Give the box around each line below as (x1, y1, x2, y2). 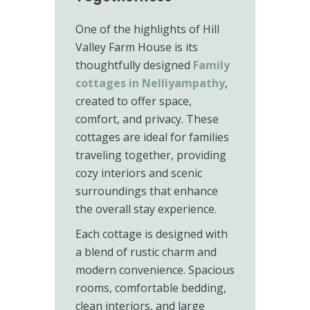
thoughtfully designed (75, 57, 190, 73)
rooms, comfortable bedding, (75, 280, 226, 295)
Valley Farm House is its (75, 39, 198, 55)
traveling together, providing (75, 147, 226, 163)
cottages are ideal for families (75, 129, 229, 145)
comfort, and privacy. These (75, 111, 219, 127)
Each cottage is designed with (75, 226, 228, 241)
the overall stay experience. (75, 201, 217, 217)
